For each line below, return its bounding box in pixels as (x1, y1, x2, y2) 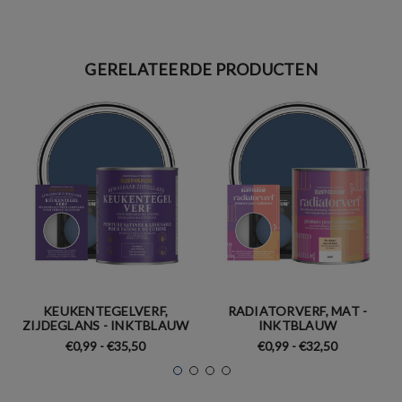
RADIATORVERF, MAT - (227, 302, 368, 319)
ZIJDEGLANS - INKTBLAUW (22, 317, 189, 333)
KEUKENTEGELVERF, (43, 302, 168, 319)
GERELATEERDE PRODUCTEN (84, 58, 318, 79)
